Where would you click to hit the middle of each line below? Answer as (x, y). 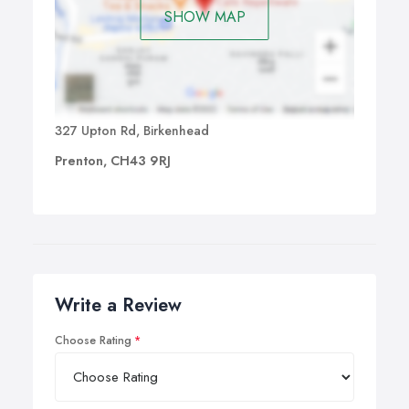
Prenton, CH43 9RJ (113, 161)
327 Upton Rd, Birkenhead (132, 131)
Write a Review (118, 306)
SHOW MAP (204, 16)
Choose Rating (93, 341)
